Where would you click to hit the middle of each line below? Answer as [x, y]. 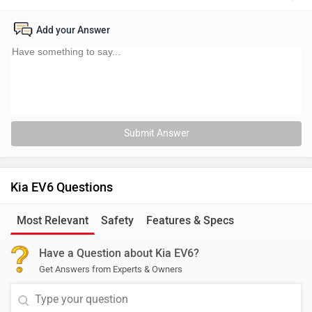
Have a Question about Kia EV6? [119, 253]
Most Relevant [53, 220]
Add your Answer [73, 30]
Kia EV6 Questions [62, 187]
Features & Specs [190, 220]
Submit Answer [156, 133]
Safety [117, 220]
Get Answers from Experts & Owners [111, 269]
